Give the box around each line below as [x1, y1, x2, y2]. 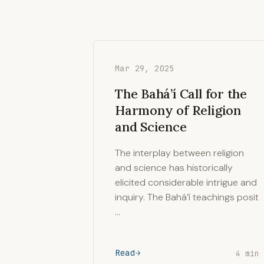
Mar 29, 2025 [115, 63, 174, 74]
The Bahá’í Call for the [115, 85, 247, 102]
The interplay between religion [115, 147, 244, 159]
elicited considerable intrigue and [115, 176, 257, 189]
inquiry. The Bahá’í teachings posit [115, 191, 259, 203]
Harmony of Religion [115, 102, 241, 118]
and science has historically [115, 161, 233, 174]
